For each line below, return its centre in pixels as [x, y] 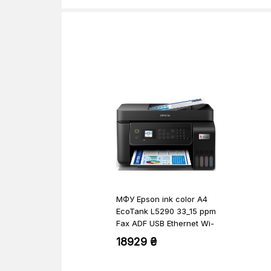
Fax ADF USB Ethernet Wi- [165, 223]
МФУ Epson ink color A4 [162, 199]
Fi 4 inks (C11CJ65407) [159, 235]
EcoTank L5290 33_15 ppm [166, 211]
